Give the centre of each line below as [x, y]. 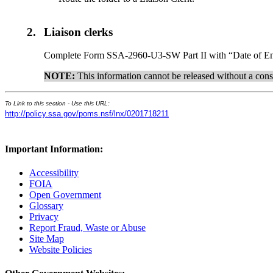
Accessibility [54, 173]
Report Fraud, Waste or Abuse [87, 228]
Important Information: [54, 149]
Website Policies [61, 250]
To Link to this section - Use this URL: [57, 104]
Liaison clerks [79, 32]
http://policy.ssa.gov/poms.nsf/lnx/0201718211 [87, 114]
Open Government [65, 195]
